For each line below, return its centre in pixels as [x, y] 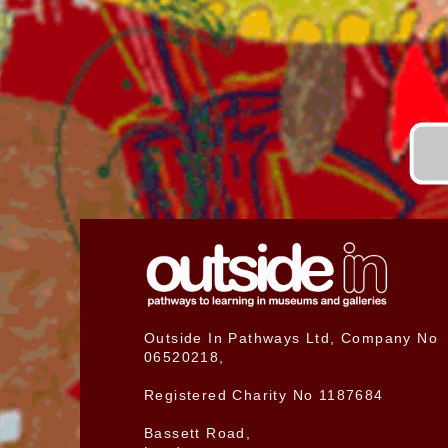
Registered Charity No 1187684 [263, 394]
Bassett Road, [197, 432]
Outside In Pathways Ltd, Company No [290, 337]
